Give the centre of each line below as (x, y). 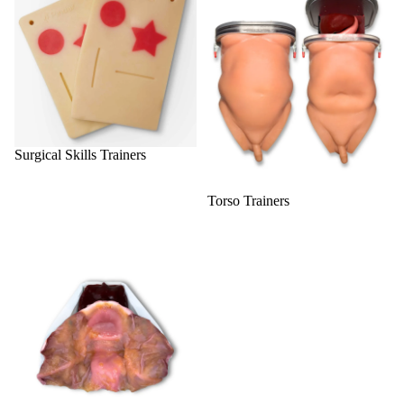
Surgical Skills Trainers (80, 155)
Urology (38, 227)
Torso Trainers (248, 200)
